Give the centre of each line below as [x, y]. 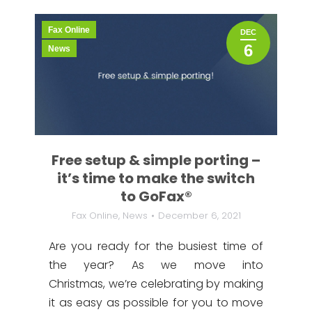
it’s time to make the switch [156, 178]
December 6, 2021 [199, 216]
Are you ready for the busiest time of [156, 246]
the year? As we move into [156, 265]
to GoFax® [156, 196]
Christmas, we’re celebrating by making [156, 284]
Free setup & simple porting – [156, 160]
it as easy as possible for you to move [156, 303]
